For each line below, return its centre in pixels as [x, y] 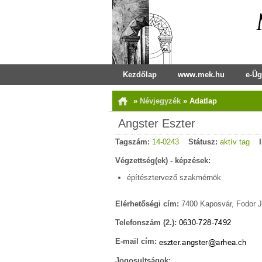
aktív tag [235, 142]
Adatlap [203, 101]
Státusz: [203, 142]
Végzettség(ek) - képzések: [163, 161]
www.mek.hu [201, 75]
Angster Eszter [157, 123]
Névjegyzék [161, 101]
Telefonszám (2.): [146, 223]
